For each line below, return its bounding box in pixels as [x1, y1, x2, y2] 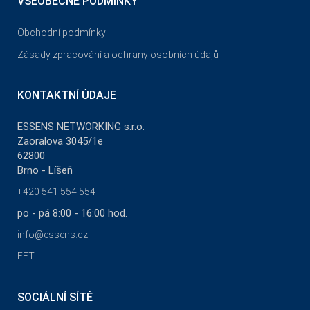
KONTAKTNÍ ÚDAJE [17, 89, 116, 102]
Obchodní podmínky [17, 27, 106, 39]
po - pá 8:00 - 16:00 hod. [17, 207, 127, 220]
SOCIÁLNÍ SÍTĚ [17, 291, 93, 304]
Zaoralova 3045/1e [17, 135, 103, 148]
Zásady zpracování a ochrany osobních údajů [17, 49, 219, 61]
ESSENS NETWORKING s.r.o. [17, 120, 145, 134]
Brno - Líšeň [17, 164, 73, 177]
